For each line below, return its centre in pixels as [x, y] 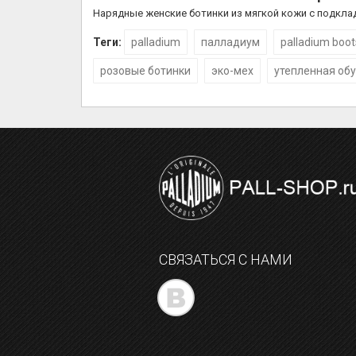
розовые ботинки [145, 71]
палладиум [230, 42]
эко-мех [232, 71]
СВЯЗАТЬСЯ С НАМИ [225, 260]
